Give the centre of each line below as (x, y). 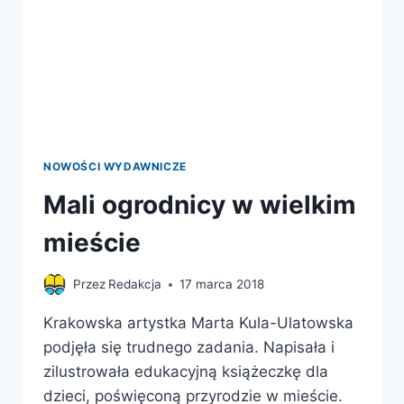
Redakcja (135, 285)
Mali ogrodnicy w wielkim (200, 204)
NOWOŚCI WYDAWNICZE (115, 166)
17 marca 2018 (222, 285)
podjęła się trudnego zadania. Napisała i (189, 348)
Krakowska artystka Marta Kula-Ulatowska (198, 323)
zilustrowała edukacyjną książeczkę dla (186, 372)
